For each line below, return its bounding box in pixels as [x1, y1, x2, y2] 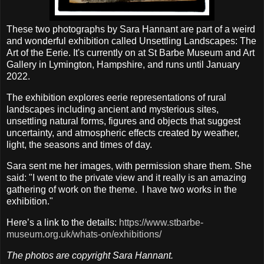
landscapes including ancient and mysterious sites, [6, 104, 219, 115]
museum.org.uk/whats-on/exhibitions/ [6, 229, 161, 239]
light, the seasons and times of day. [6, 140, 154, 150]
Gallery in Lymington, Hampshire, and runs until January [6, 60, 240, 70]
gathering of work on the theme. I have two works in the [6, 184, 237, 194]
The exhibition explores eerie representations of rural [6, 93, 226, 103]
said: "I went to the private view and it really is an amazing [6, 172, 246, 183]
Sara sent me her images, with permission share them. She [6, 160, 252, 171]
